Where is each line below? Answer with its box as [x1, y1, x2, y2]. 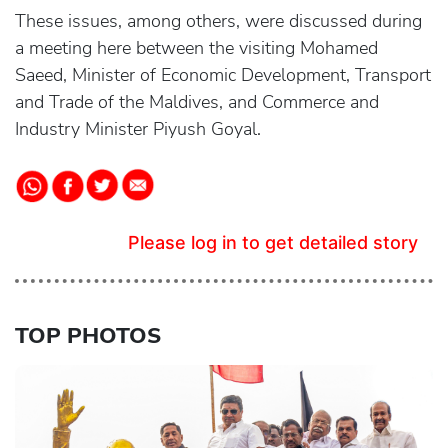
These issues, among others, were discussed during [15, 9, 422, 33]
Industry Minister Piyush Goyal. [15, 117, 261, 141]
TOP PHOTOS [15, 321, 161, 351]
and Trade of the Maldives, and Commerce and [15, 90, 379, 114]
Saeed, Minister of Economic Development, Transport [15, 63, 431, 87]
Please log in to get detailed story [128, 232, 418, 253]
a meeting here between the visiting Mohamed [15, 36, 378, 60]
